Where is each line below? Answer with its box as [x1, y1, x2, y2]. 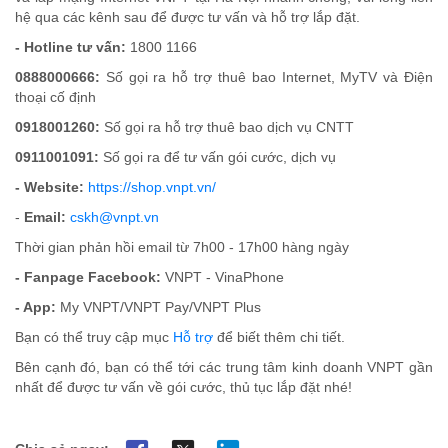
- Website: [15, 180, 88, 196]
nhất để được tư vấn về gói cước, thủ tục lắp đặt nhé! [15, 380, 352, 396]
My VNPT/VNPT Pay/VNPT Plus [56, 300, 261, 316]
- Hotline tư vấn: [15, 40, 126, 56]
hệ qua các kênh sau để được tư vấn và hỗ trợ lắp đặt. [15, 10, 360, 26]
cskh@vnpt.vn [70, 210, 159, 226]
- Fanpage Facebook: [15, 270, 165, 286]
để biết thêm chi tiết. [217, 330, 345, 346]
